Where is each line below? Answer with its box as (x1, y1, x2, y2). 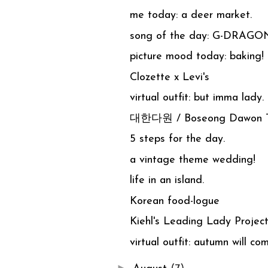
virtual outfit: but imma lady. (129, 92, 264, 104)
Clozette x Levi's (129, 71, 209, 83)
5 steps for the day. (129, 133, 225, 145)
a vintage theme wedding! (129, 154, 255, 166)
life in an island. (129, 175, 204, 187)
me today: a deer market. (129, 10, 252, 22)
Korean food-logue (129, 195, 220, 207)
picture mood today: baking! (129, 51, 264, 63)
